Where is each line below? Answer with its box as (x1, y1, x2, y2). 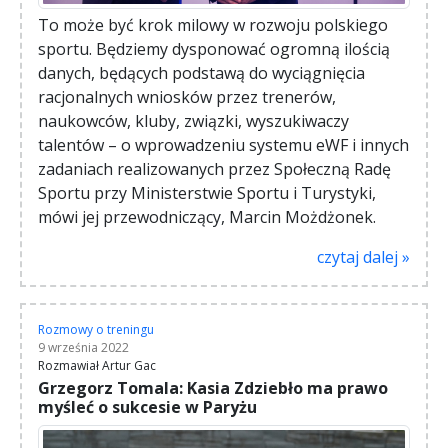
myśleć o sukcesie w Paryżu (38, 395, 257, 418)
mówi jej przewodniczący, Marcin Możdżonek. (38, 205, 376, 228)
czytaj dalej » (317, 245, 410, 268)
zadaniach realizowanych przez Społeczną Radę (38, 157, 391, 180)
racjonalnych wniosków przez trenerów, (38, 85, 336, 108)
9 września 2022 (38, 338, 129, 356)
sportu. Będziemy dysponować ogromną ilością (38, 37, 390, 60)
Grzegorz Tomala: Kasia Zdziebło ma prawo (38, 376, 388, 399)
